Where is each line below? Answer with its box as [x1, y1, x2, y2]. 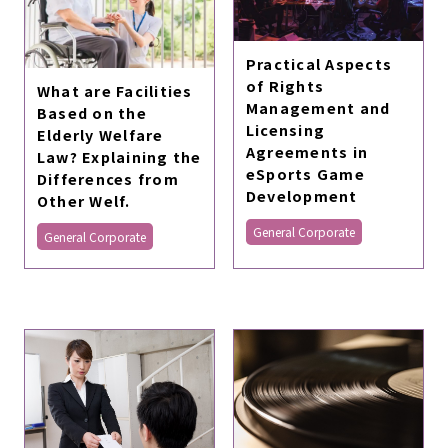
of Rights [245, 74, 325, 96]
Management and [245, 96, 391, 118]
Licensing [245, 118, 326, 140]
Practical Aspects [245, 52, 393, 74]
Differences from [36, 167, 179, 189]
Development [245, 184, 358, 206]
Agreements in [245, 140, 369, 162]
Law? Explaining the [36, 145, 202, 167]
